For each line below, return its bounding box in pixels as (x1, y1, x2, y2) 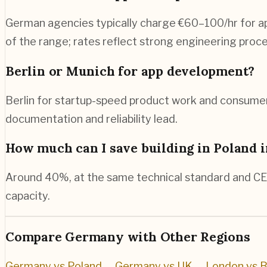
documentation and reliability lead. (5, 112, 178, 125)
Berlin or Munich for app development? (5, 63, 255, 79)
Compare (5, 228, 66, 245)
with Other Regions (123, 228, 250, 245)
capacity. (5, 189, 50, 202)
